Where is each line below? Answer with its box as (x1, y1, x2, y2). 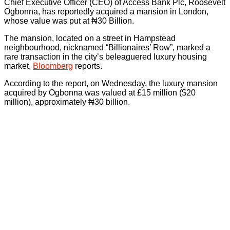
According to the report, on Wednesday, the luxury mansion (4, 79, 218, 88)
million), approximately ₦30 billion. (4, 98, 130, 107)
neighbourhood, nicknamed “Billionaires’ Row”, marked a (4, 43, 210, 52)
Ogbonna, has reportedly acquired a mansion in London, (4, 7, 208, 16)
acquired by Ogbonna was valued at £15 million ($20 (4, 88, 196, 98)
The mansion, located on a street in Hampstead (4, 34, 176, 43)
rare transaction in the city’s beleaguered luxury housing (4, 52, 207, 62)
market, (4, 62, 33, 71)
